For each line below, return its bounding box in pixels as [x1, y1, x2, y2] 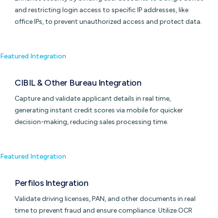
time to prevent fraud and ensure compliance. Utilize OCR [15, 206, 192, 215]
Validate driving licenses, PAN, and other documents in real [15, 195, 196, 203]
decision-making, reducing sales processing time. [15, 118, 168, 127]
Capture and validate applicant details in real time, [15, 94, 171, 103]
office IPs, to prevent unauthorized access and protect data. [15, 18, 202, 26]
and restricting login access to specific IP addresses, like [15, 6, 188, 15]
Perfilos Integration [15, 178, 89, 189]
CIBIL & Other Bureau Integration [15, 77, 142, 89]
